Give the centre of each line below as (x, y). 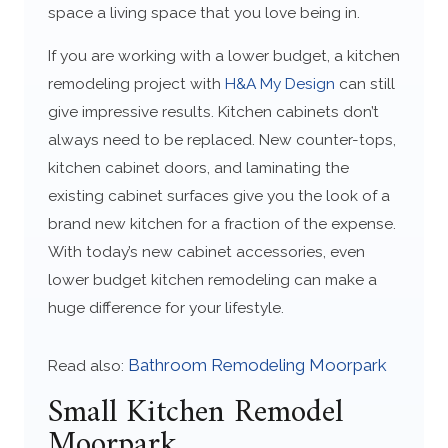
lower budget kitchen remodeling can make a (212, 280)
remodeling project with (136, 84)
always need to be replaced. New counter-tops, (221, 140)
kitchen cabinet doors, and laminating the (198, 168)
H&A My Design (279, 84)
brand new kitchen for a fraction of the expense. (221, 224)
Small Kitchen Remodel (195, 412)
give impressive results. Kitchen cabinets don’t (213, 112)
